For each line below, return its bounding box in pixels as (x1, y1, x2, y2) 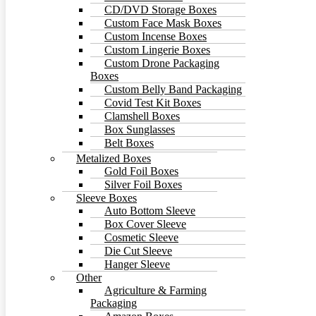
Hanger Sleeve (104, 257, 170, 270)
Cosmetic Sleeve (104, 231, 178, 243)
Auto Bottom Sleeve (104, 204, 195, 217)
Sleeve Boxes (76, 191, 137, 204)
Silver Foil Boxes (104, 178, 182, 190)
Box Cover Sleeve (104, 217, 186, 230)
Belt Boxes (104, 136, 154, 149)
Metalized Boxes (76, 152, 151, 164)
